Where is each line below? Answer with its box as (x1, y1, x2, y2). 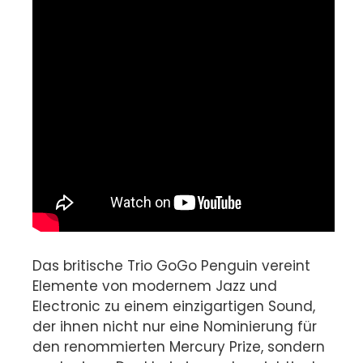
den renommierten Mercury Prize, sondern (32, 337, 325, 357)
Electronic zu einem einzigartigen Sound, (32, 297, 315, 317)
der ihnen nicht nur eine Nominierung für (32, 317, 317, 337)
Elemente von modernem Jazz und (32, 276, 277, 297)
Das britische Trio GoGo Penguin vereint (32, 256, 310, 276)
